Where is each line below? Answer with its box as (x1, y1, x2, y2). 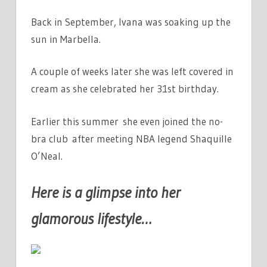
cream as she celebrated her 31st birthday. (31, 82, 219, 95)
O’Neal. (31, 149, 63, 162)
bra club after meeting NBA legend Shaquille (31, 132, 232, 145)
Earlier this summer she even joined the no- (31, 114, 223, 128)
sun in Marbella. (31, 32, 101, 45)
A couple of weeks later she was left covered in (31, 65, 234, 78)
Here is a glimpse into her (31, 183, 181, 203)
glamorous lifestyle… (31, 209, 151, 229)
